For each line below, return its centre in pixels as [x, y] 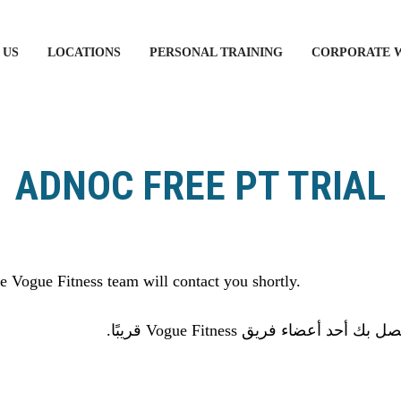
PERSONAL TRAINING [216, 52]
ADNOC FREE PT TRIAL [200, 186]
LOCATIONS [84, 52]
